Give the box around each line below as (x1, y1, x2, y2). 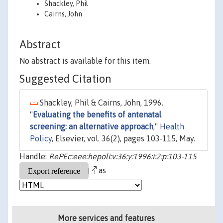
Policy (30, 134, 52, 143)
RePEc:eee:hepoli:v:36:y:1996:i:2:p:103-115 (49, 152, 197, 161)
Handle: (19, 152, 49, 161)
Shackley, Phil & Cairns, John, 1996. (38, 98, 163, 108)
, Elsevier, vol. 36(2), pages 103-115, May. (52, 134, 195, 143)
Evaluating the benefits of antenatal (33, 110, 161, 119)
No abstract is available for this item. (19, 56, 151, 66)
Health (160, 122, 184, 131)
